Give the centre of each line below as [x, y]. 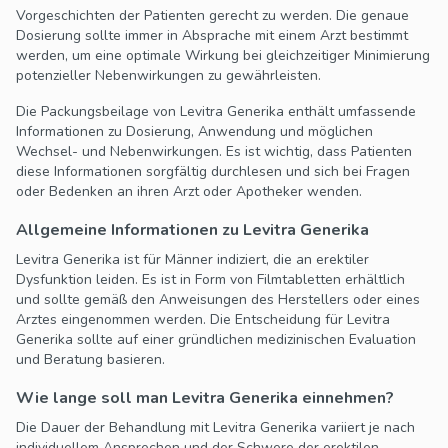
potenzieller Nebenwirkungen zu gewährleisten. [168, 76]
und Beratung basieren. [90, 360]
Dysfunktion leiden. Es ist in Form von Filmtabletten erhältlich [210, 280]
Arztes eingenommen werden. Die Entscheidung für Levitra [203, 320]
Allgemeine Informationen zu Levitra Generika [192, 230]
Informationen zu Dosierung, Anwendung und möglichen [194, 132]
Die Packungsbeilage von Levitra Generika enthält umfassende [216, 112]
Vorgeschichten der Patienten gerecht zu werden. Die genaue [212, 16]
